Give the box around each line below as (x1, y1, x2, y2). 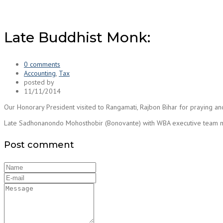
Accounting (24, 69, 56, 78)
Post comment (4, 139, 74, 151)
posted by (24, 78, 54, 87)
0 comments (24, 60, 60, 69)
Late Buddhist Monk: (4, 29, 150, 46)
